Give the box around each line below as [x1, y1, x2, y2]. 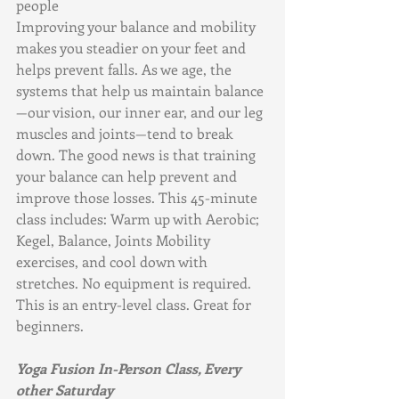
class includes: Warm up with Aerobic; [16, 208, 263, 228]
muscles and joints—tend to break [16, 123, 236, 142]
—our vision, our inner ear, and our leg [16, 102, 266, 121]
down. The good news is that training [16, 144, 259, 164]
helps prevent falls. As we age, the [16, 59, 235, 78]
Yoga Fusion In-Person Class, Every [16, 358, 245, 378]
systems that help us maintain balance [16, 80, 264, 100]
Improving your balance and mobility [16, 16, 259, 36]
